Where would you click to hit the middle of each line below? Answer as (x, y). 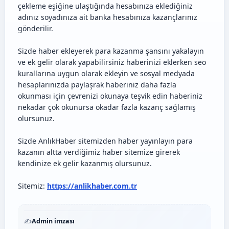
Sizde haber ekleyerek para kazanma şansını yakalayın (111, 51)
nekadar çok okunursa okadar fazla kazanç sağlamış (107, 107)
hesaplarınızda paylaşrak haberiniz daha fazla (97, 85)
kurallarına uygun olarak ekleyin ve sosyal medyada (106, 73)
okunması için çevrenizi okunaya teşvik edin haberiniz (110, 96)
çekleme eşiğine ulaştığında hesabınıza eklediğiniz (105, 6)
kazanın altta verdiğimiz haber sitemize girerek (99, 152)
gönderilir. (36, 28)
